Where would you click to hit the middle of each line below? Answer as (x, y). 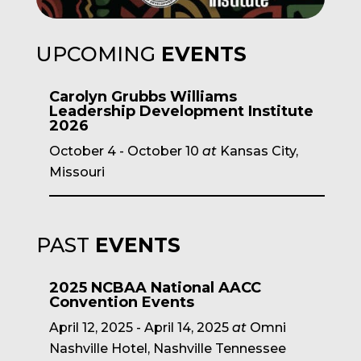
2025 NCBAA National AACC (155, 288)
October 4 (82, 151)
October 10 (163, 151)
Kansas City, (259, 151)
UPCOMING (98, 54)
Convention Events (121, 302)
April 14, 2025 (186, 328)
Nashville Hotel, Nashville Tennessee (167, 349)
